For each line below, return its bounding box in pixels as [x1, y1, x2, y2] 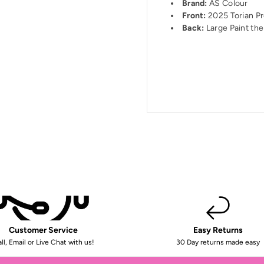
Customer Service [9, 225, 78, 235]
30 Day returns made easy [176, 237, 260, 246]
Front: [181, 10, 206, 21]
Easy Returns [193, 225, 243, 235]
